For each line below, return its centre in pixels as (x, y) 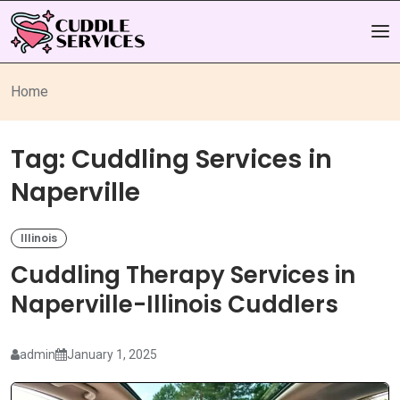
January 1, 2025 (112, 354)
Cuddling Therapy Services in (183, 275)
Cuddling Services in (202, 159)
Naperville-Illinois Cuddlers (175, 305)
